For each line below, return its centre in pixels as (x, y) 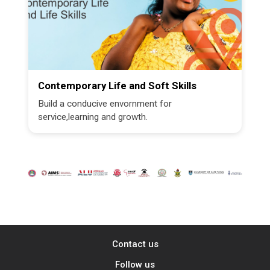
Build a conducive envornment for (105, 104)
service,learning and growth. (93, 117)
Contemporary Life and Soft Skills (118, 86)
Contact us (135, 244)
